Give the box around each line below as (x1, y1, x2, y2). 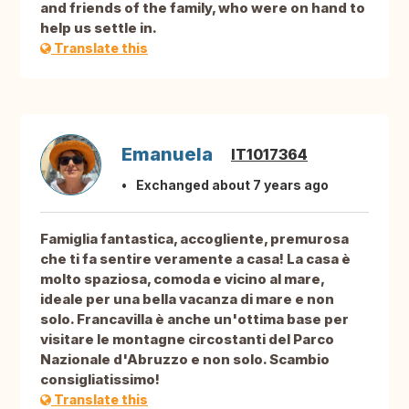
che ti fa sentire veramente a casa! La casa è (40, 250, 351, 268)
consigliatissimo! (40, 371, 160, 389)
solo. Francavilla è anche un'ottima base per (40, 310, 349, 329)
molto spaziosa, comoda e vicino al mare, (40, 270, 324, 288)
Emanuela (121, 143, 213, 166)
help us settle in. (40, 19, 157, 37)
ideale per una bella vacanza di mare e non (40, 290, 334, 309)
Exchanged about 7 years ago (136, 177, 329, 194)
